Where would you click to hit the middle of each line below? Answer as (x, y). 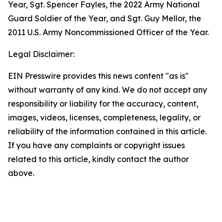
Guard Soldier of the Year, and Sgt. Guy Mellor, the (105, 18)
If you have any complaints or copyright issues (96, 145)
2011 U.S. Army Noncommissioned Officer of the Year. (108, 32)
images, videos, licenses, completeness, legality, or (104, 117)
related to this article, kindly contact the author (98, 159)
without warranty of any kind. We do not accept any (108, 90)
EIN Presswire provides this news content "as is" (98, 76)
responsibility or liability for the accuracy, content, (103, 104)
